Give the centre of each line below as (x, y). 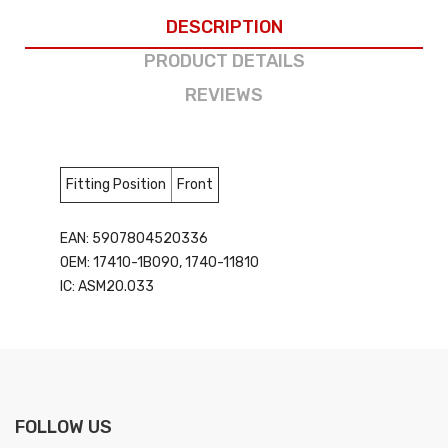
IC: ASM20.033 (107, 286)
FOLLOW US (63, 426)
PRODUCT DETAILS (224, 60)
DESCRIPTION (224, 26)
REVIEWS (224, 94)
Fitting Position (116, 184)
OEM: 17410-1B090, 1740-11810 (159, 262)
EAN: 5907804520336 (134, 238)
